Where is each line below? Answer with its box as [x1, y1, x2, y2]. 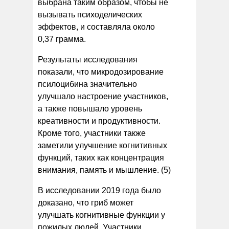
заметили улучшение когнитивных [38, 141, 167, 150]
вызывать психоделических [38, 10, 142, 19]
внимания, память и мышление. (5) [38, 165, 171, 174]
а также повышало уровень [38, 104, 142, 113]
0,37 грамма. [38, 34, 86, 43]
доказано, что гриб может [38, 198, 133, 207]
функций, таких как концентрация [38, 153, 164, 162]
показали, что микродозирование [38, 67, 164, 76]
